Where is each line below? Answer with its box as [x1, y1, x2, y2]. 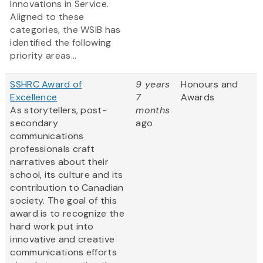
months [136, 104, 170, 117]
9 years [136, 78, 170, 91]
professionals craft [10, 143, 95, 156]
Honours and [181, 78, 238, 91]
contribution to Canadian [10, 181, 124, 194]
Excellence [10, 91, 58, 104]
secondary [10, 117, 59, 130]
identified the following [10, 36, 112, 49]
